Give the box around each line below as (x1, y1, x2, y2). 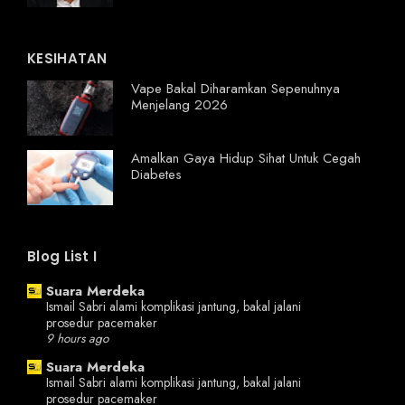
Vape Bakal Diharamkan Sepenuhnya (131, 78, 340, 99)
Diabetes (131, 164, 182, 184)
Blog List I (27, 246, 98, 266)
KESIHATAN (27, 48, 108, 68)
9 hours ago (46, 329, 108, 347)
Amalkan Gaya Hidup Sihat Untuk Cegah (131, 147, 361, 168)
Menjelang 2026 (131, 94, 228, 115)
